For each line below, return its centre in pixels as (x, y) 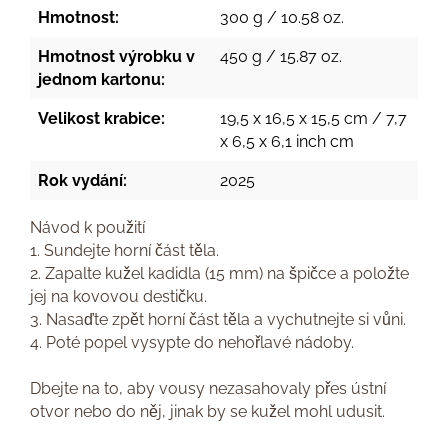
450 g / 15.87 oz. (281, 56)
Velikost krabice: (101, 118)
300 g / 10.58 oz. (282, 17)
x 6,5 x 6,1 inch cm (287, 141)
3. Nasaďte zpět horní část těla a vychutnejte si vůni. (218, 319)
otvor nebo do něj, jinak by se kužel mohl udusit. (207, 411)
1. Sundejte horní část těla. (124, 250)
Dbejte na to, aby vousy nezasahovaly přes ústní (208, 388)
